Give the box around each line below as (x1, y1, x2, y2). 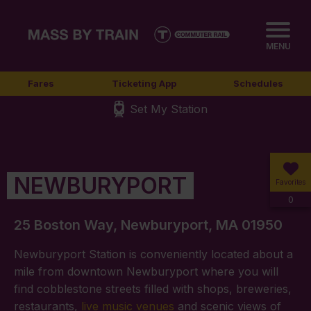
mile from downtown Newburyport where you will (14, 264, 278, 279)
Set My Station (130, 102, 208, 116)
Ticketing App (111, 78, 176, 89)
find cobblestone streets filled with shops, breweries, (14, 282, 292, 296)
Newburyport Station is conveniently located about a (14, 247, 293, 262)
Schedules (233, 78, 283, 89)
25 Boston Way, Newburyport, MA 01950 (14, 217, 283, 234)
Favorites (276, 178, 305, 186)
